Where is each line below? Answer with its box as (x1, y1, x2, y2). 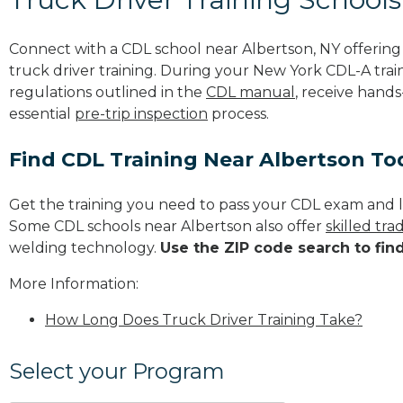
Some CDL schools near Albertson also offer (9, 217, 326, 235)
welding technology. (9, 238, 160, 256)
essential (9, 104, 75, 122)
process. (208, 104, 269, 122)
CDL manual (206, 83, 295, 101)
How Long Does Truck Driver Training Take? (45, 310, 363, 328)
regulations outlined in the (9, 83, 206, 101)
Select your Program (9, 357, 225, 384)
